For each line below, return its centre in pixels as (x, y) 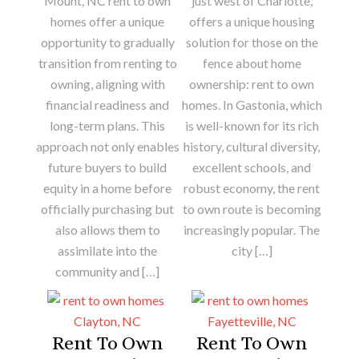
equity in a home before (107, 188)
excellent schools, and (252, 167)
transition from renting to (107, 63)
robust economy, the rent (252, 188)
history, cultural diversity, (252, 146)
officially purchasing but (107, 208)
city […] (252, 250)
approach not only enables (107, 146)
